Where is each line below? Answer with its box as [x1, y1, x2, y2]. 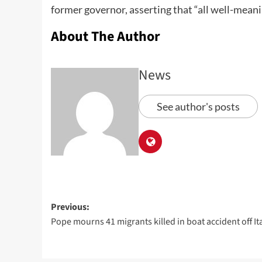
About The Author [51, 26, 160, 47]
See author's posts [157, 99, 240, 113]
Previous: [51, 200, 89, 213]
